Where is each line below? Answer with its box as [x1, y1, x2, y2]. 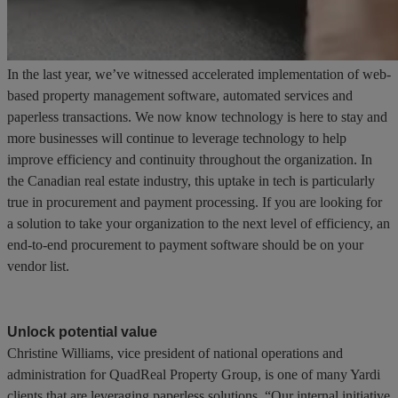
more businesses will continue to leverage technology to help [7, 130, 346, 146]
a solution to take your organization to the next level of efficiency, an [7, 215, 390, 231]
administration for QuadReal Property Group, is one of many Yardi [7, 366, 380, 382]
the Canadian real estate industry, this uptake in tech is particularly [7, 172, 375, 188]
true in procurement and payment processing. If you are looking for [7, 194, 382, 210]
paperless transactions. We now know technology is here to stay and [7, 108, 387, 124]
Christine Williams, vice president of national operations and [7, 345, 343, 361]
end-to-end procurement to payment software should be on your [7, 236, 363, 252]
